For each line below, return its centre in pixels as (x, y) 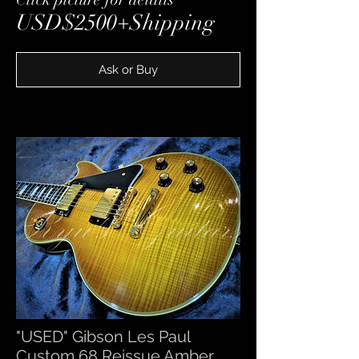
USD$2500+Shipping (115, 23)
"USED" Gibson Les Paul (103, 337)
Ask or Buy (128, 69)
